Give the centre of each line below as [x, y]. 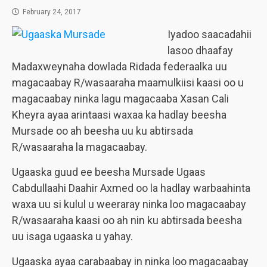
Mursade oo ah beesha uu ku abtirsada [103, 131]
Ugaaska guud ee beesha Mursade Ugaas [109, 172]
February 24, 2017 [52, 12]
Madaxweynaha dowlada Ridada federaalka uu [119, 66]
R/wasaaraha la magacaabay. [80, 147]
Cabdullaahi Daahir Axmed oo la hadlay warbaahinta [131, 188]
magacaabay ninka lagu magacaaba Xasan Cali [120, 99]
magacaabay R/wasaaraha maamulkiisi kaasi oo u [128, 83]
